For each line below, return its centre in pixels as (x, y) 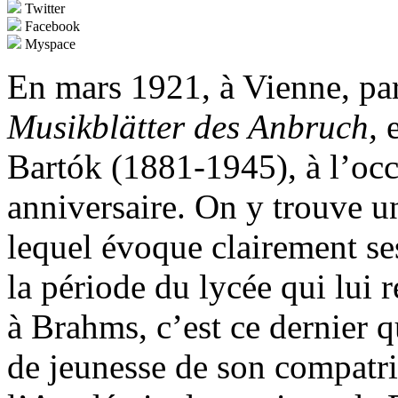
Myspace (48, 44)
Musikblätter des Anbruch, (192, 127)
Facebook (51, 27)
